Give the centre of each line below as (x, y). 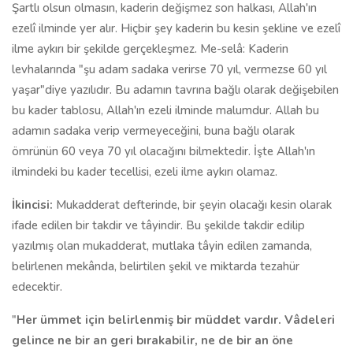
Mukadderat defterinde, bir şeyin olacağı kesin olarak (194, 205)
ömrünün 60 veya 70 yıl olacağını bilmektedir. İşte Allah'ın (163, 151)
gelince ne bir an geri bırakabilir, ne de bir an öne (152, 340)
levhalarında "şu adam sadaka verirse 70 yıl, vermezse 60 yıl (169, 69)
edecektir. (37, 287)
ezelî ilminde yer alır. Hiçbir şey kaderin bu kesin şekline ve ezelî (176, 28)
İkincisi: (34, 205)
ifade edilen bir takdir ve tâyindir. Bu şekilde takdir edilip (158, 225)
